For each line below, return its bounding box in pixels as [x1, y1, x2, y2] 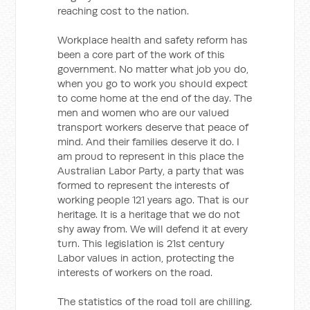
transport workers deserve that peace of [57, 120, 249, 134]
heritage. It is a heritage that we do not [57, 208, 241, 221]
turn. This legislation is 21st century [57, 237, 225, 250]
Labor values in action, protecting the [57, 251, 235, 264]
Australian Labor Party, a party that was [57, 164, 245, 177]
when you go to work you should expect [57, 77, 248, 90]
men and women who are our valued [57, 106, 230, 119]
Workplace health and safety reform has [57, 33, 248, 46]
